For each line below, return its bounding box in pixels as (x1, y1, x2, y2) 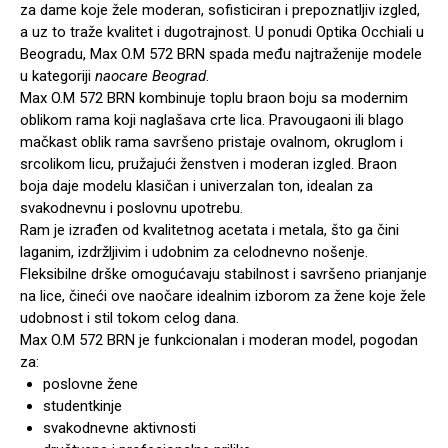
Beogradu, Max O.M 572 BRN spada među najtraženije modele (20, 45, 422, 64)
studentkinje (42, 397, 122, 416)
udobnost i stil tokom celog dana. (20, 309, 239, 328)
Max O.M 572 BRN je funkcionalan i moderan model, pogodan (20, 331, 418, 350)
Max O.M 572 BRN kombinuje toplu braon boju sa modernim (20, 89, 408, 108)
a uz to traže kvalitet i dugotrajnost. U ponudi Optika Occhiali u (20, 23, 424, 42)
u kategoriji (20, 67, 95, 86)
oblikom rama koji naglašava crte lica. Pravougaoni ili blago (20, 111, 404, 130)
